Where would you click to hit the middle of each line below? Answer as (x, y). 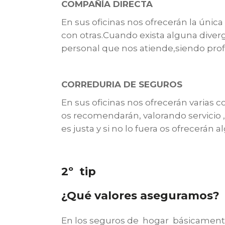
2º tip (79, 172)
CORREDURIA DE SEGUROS (123, 84)
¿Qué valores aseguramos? (140, 196)
